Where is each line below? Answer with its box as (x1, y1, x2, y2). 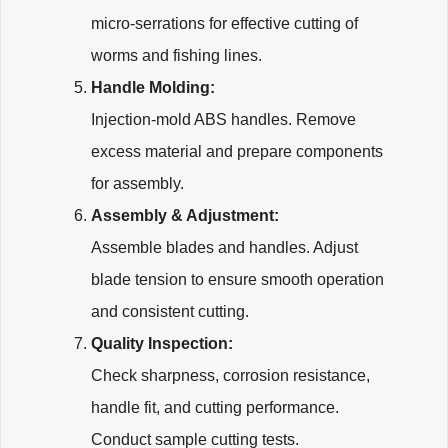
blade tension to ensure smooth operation (91, 271, 384, 289)
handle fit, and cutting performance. (91, 399, 339, 417)
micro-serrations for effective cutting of (91, 15, 358, 33)
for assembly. (91, 175, 184, 193)
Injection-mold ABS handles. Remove (91, 111, 356, 129)
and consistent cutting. (91, 303, 249, 321)
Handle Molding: (91, 79, 219, 97)
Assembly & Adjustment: (91, 207, 283, 225)
